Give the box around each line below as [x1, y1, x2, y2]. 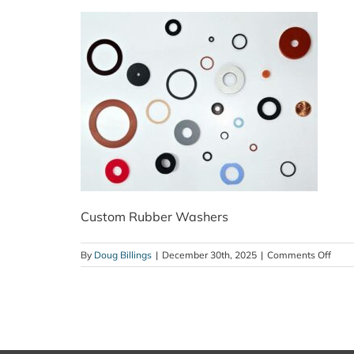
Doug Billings [94, 249, 152, 261]
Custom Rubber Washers [81, 209, 228, 224]
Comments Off [267, 249, 331, 261]
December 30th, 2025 [162, 249, 257, 261]
